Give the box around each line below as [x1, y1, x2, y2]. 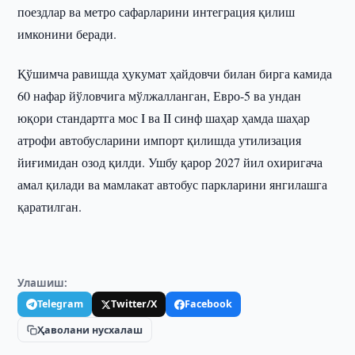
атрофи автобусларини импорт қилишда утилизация [17, 132, 302, 148]
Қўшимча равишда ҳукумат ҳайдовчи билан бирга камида [17, 65, 333, 82]
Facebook [185, 297, 233, 311]
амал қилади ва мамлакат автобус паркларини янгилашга [17, 176, 328, 193]
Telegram [37, 297, 84, 311]
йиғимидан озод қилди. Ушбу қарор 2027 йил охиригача [17, 154, 323, 170]
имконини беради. [17, 25, 117, 42]
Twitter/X [111, 297, 158, 311]
